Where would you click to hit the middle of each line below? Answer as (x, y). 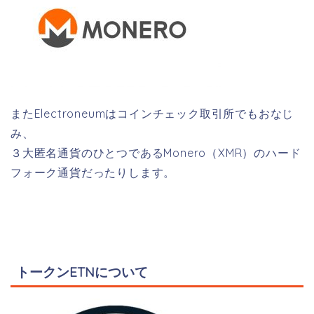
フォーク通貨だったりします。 (93, 173)
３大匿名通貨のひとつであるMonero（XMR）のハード (156, 153)
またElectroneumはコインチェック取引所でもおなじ (152, 114)
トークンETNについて (82, 272)
